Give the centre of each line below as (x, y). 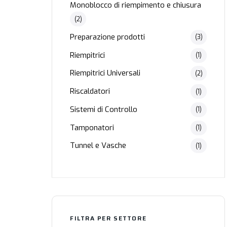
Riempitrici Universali (105, 73)
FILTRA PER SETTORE (108, 218)
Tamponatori (92, 127)
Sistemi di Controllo (104, 109)
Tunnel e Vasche (98, 146)
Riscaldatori (90, 91)
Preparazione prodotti (107, 37)
